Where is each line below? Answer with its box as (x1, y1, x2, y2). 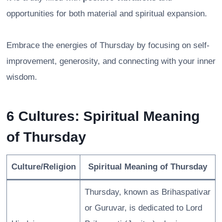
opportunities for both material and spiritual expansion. (6, 9, 207, 19)
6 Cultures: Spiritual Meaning (6, 109, 200, 124)
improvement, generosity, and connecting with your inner (6, 56, 216, 66)
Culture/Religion (11, 162, 76, 172)
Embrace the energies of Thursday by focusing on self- (6, 41, 210, 51)
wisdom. (6, 72, 37, 82)
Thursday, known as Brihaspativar (84, 187, 211, 197)
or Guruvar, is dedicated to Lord (84, 203, 202, 213)
